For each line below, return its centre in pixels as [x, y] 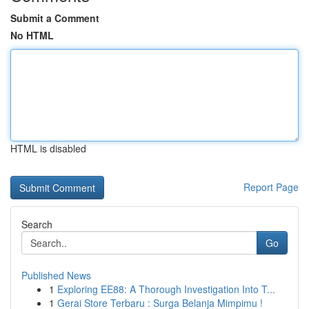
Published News [56, 275]
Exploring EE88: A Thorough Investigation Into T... [166, 289]
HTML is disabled [48, 148]
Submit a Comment [55, 18]
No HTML [32, 35]
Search [37, 224]
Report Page [271, 187]
